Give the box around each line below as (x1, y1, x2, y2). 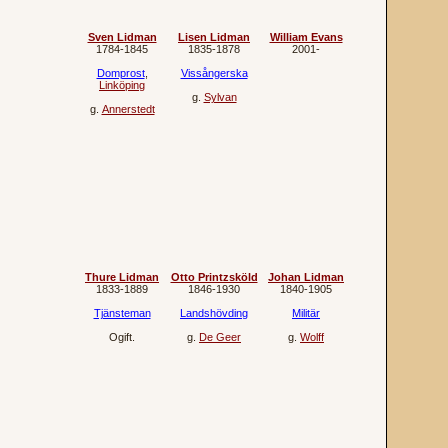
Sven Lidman (87, 31, 157, 43)
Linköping (99, 79, 145, 91)
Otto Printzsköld (170, 271, 258, 283)
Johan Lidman (268, 271, 344, 283)
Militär (292, 307, 320, 319)
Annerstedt (101, 103, 155, 115)
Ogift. (109, 331, 135, 343)
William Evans (269, 31, 343, 43)
